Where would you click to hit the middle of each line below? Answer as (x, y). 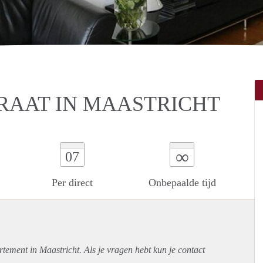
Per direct (72, 182)
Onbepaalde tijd (182, 182)
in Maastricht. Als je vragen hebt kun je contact (116, 249)
